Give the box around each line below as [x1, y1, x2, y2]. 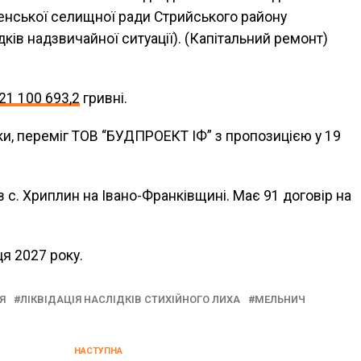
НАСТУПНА [73, 346, 122, 356]
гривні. [80, 90, 127, 106]
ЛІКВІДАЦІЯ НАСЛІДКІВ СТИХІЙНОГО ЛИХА [20, 293, 240, 305]
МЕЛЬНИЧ [255, 293, 305, 305]
